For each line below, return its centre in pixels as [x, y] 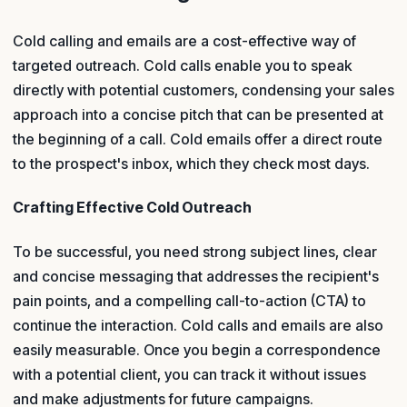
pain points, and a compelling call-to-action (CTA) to [189, 300]
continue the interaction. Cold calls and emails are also [198, 325]
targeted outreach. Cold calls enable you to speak [182, 66]
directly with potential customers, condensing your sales [203, 90]
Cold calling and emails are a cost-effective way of [184, 41]
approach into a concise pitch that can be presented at [198, 115]
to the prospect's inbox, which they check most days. [193, 164]
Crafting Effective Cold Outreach [132, 208]
